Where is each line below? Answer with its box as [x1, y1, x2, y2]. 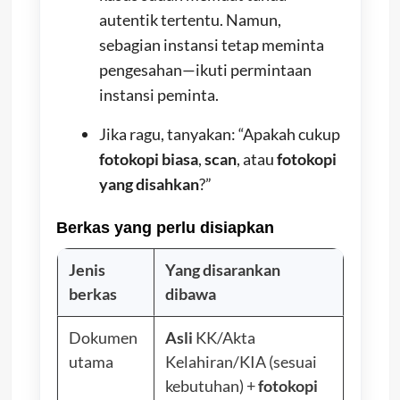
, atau [236, 148, 277, 169]
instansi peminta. [98, 84, 219, 104]
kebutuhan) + [164, 375, 258, 396]
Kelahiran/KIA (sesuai [164, 351, 317, 371]
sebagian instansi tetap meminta [98, 34, 324, 54]
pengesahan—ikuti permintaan [98, 59, 312, 79]
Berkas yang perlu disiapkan [55, 218, 274, 237]
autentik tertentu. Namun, [98, 9, 281, 29]
